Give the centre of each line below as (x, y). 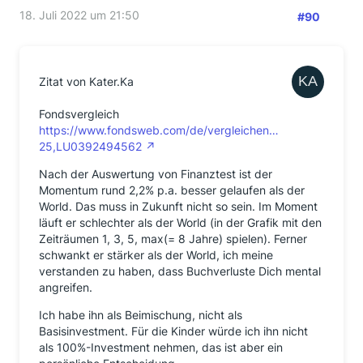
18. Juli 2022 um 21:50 (79, 15)
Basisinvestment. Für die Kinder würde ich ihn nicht (173, 331)
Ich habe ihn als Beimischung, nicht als (141, 314)
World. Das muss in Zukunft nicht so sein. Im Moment (178, 206)
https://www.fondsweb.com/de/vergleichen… (159, 130)
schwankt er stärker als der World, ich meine (156, 254)
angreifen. (66, 287)
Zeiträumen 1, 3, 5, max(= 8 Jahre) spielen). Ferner (173, 238)
